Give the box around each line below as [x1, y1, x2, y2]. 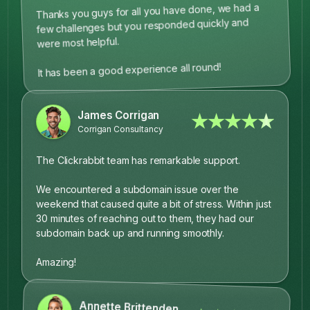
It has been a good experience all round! [37, 60, 221, 79]
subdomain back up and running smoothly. [36, 226, 224, 239]
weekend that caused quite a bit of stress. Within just [36, 197, 271, 210]
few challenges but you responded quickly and [36, 16, 249, 35]
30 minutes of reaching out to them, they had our [36, 212, 254, 224]
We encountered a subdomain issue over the [36, 183, 239, 195]
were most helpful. [37, 35, 120, 50]
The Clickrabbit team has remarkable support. [36, 154, 241, 166]
